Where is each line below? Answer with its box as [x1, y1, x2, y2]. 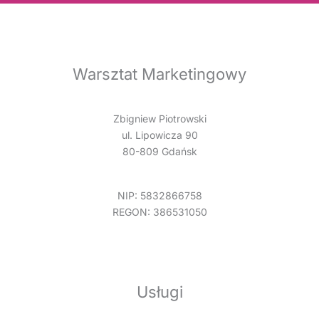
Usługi [136, 283, 183, 302]
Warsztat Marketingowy [73, 64, 246, 83]
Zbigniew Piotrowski [113, 113, 206, 125]
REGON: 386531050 [112, 206, 207, 219]
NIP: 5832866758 [117, 189, 202, 202]
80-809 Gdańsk [122, 145, 197, 158]
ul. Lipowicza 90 [121, 129, 198, 142]
